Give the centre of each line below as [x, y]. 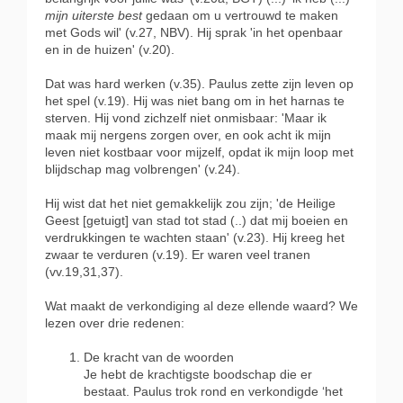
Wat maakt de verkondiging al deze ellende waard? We [201, 306]
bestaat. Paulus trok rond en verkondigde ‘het [213, 392]
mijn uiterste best [95, 16]
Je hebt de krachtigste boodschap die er [198, 375]
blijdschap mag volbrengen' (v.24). [143, 170]
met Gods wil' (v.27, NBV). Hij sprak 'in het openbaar [194, 33]
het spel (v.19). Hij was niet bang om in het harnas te [195, 101]
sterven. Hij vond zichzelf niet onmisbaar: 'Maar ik [186, 118]
